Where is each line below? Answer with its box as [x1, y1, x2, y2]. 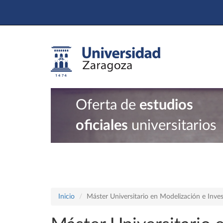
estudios [139, 98, 193, 112]
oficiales [76, 118, 128, 133]
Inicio [58, 193, 75, 200]
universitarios [128, 118, 217, 133]
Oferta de [76, 98, 139, 112]
